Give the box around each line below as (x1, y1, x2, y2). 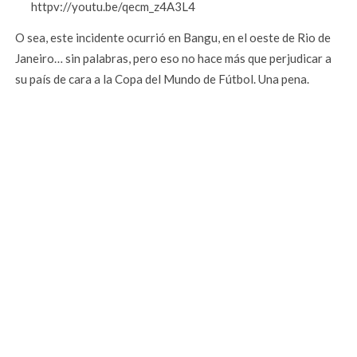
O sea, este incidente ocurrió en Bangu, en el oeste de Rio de (15, 30, 331, 45)
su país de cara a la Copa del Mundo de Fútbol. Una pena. (15, 72, 310, 87)
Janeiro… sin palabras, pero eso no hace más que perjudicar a (15, 51, 332, 66)
